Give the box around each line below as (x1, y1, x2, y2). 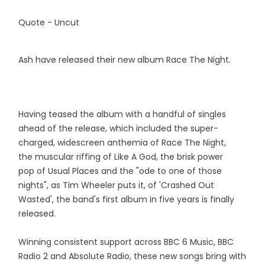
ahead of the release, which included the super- (18, 122, 219, 134)
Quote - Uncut (18, 17, 80, 28)
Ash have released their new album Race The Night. (18, 54, 231, 66)
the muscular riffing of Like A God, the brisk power (18, 151, 224, 163)
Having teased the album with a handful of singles (18, 108, 227, 120)
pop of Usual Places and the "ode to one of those (18, 165, 222, 177)
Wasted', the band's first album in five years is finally (18, 193, 235, 205)
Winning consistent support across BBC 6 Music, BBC (18, 236, 234, 248)
